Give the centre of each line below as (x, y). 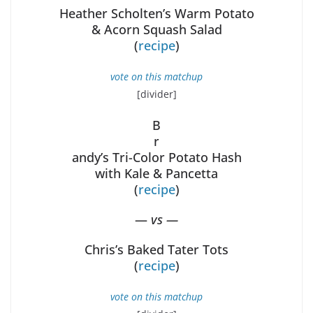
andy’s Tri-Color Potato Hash (156, 158)
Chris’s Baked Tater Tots (156, 250)
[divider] (156, 94)
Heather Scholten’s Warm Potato (156, 14)
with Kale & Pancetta (156, 174)
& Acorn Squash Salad (156, 30)
